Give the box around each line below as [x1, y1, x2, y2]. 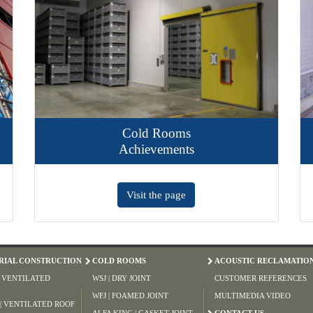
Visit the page [66, 188, 126, 201]
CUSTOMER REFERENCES [214, 273, 307, 282]
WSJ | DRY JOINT [92, 273, 151, 282]
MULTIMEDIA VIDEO [214, 291, 291, 300]
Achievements [59, 141, 135, 156]
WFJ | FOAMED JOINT [92, 291, 168, 300]
